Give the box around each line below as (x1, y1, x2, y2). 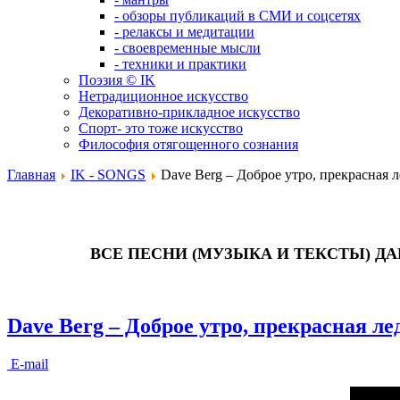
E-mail (7, 355, 48, 371)
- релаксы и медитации (114, 24, 254, 39)
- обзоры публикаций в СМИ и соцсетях (114, 8, 361, 23)
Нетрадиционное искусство (79, 88, 248, 104)
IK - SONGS (71, 167, 146, 182)
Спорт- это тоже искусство (79, 121, 243, 136)
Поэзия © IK (79, 72, 155, 87)
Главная (7, 167, 55, 182)
